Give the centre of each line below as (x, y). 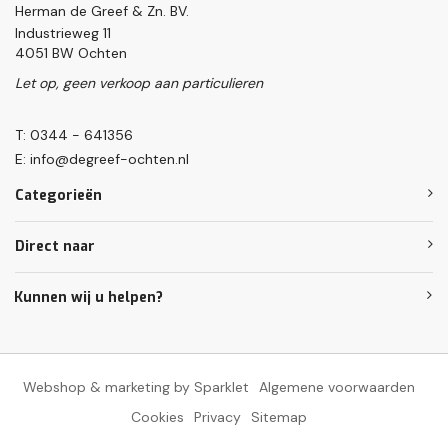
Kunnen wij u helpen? (88, 297)
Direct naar (55, 246)
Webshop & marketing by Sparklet (136, 386)
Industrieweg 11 (63, 32)
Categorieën (58, 195)
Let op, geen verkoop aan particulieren (139, 82)
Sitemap (279, 416)
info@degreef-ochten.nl (109, 158)
